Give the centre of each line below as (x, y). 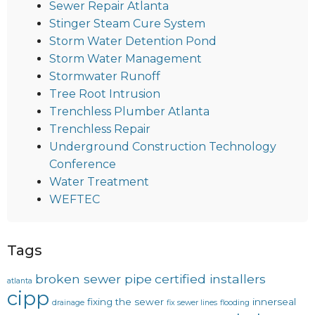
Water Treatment (99, 182)
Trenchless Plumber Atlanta (129, 112)
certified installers (210, 279)
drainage (68, 303)
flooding (235, 303)
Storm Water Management (126, 59)
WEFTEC (75, 200)
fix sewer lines (192, 303)
